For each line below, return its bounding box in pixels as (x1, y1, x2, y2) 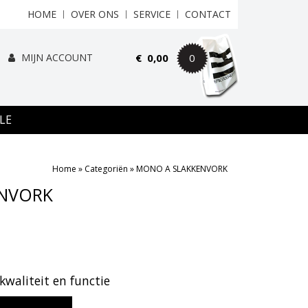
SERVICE (133, 8, 170, 21)
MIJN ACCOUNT (18, 51, 93, 64)
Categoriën (85, 163, 128, 175)
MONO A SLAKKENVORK (136, 163, 228, 175)
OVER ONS (71, 8, 119, 21)
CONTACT (185, 8, 231, 21)
